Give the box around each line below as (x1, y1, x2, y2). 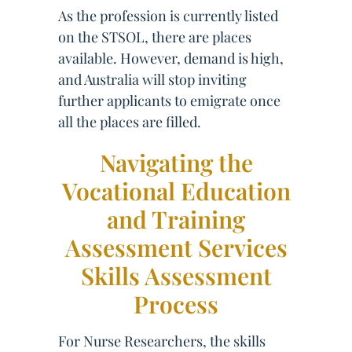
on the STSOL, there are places (58, 27, 251, 46)
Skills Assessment (80, 260, 272, 291)
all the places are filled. (58, 112, 201, 131)
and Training (107, 203, 245, 235)
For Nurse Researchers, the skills (58, 332, 266, 350)
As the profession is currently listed (58, 6, 278, 25)
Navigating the (99, 147, 253, 178)
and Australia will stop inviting (58, 70, 247, 89)
